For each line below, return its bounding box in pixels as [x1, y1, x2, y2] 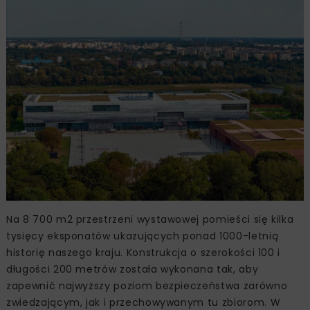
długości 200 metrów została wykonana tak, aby [6, 262, 259, 277]
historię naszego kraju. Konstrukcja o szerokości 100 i [6, 246, 281, 260]
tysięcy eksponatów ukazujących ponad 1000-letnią [6, 229, 279, 244]
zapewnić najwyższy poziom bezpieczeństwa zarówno [6, 279, 288, 293]
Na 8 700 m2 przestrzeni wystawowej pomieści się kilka [6, 212, 294, 227]
